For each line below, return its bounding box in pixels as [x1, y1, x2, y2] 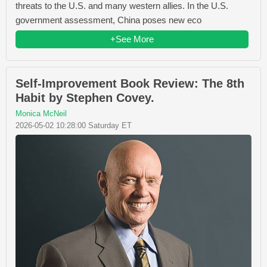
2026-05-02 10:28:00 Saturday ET [15, 120, 132, 130]
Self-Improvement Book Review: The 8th [15, 76, 244, 90]
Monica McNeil [15, 108, 67, 118]
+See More [110, 33, 154, 44]
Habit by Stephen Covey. [15, 91, 154, 104]
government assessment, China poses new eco [15, 14, 201, 25]
